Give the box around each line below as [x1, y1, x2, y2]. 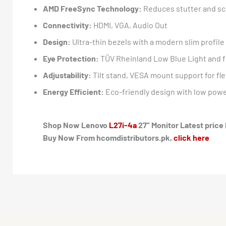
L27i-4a [109, 120, 137, 130]
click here [174, 133, 209, 142]
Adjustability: [43, 70, 91, 80]
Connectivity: [43, 20, 92, 30]
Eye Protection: [43, 53, 99, 63]
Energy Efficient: [43, 87, 104, 96]
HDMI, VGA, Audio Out [92, 20, 167, 30]
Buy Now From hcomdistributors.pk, [43, 133, 174, 142]
